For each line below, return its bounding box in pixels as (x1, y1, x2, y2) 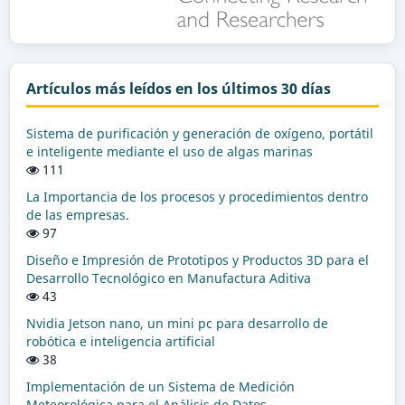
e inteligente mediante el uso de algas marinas (25, 143, 313, 161)
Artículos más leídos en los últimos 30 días (25, 79, 331, 99)
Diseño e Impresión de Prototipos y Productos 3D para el (25, 251, 369, 269)
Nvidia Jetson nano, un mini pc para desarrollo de (25, 315, 328, 333)
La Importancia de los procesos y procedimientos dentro (25, 188, 368, 206)
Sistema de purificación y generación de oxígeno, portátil (25, 125, 373, 143)
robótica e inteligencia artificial (25, 333, 215, 351)
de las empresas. (25, 206, 129, 224)
